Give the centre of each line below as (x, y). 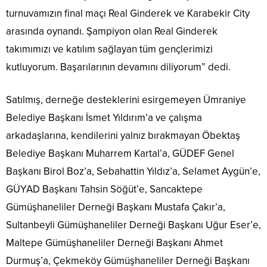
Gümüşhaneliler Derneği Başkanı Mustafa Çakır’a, (116, 207)
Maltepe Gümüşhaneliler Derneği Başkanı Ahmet (114, 243)
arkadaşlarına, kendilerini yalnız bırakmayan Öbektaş (123, 136)
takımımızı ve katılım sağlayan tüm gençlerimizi (109, 49)
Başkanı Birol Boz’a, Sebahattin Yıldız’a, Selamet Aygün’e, (133, 172)
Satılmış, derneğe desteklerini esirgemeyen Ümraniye (126, 100)
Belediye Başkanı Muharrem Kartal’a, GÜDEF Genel (120, 154)
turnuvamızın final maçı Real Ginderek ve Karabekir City (128, 14)
